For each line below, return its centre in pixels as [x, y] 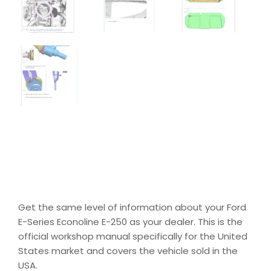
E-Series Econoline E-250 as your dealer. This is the [130, 222]
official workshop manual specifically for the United [133, 237]
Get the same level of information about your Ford [132, 207]
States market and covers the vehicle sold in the [128, 251]
